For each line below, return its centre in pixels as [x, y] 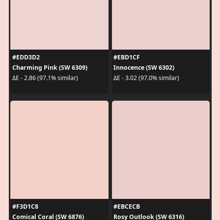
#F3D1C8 [25, 206]
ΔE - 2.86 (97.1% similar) [45, 78]
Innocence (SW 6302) [144, 67]
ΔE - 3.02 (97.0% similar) [146, 78]
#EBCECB [127, 206]
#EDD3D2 [26, 57]
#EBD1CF [127, 57]
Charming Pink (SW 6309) [50, 67]
